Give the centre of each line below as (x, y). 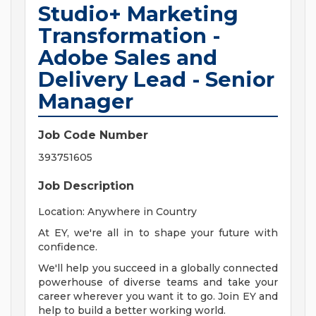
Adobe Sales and (128, 58)
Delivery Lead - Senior (156, 80)
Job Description (86, 186)
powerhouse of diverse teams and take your (158, 282)
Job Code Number (93, 135)
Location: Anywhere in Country (117, 212)
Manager (86, 102)
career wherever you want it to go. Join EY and (158, 297)
